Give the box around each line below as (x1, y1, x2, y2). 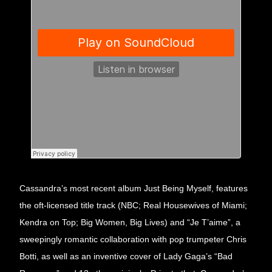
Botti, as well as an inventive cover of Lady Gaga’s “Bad (19, 251, 233, 262)
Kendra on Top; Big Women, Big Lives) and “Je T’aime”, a (19, 217, 240, 228)
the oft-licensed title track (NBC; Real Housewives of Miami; (19, 200, 247, 211)
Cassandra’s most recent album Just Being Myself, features (19, 183, 248, 194)
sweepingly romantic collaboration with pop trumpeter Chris (19, 234, 246, 245)
